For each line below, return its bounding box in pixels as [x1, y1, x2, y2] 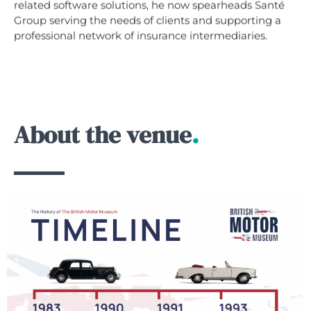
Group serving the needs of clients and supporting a [14, 13, 281, 27]
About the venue [14, 118, 192, 151]
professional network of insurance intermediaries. [14, 28, 267, 42]
